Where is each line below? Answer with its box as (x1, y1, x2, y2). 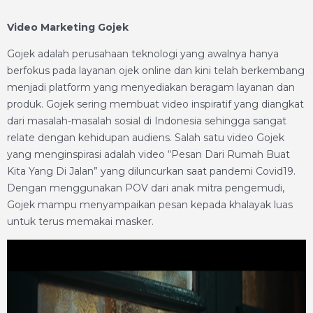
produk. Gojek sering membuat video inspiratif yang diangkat (7, 98, 304, 110)
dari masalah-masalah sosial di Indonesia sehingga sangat (7, 115, 286, 127)
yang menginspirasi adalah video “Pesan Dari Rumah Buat (7, 148, 290, 161)
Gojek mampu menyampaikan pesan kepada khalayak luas (7, 198, 293, 211)
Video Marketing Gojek (7, 21, 129, 34)
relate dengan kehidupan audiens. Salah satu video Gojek (7, 131, 284, 144)
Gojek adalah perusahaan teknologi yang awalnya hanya (7, 48, 279, 60)
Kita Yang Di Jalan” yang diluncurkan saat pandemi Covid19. (7, 165, 296, 177)
